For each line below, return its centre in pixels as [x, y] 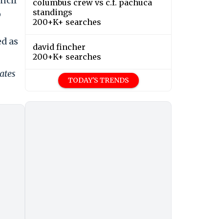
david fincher [59, 47]
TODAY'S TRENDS [98, 80]
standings [53, 12]
